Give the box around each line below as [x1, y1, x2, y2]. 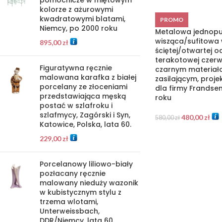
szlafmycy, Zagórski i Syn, [40, 110, 130, 120]
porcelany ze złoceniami [40, 82, 127, 92]
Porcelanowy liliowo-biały [40, 159, 133, 169]
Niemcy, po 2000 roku [40, 23, 117, 33]
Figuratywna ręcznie [40, 63, 112, 73]
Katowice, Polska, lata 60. [40, 119, 131, 129]
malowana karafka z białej [40, 72, 136, 82]
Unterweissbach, [40, 206, 100, 216]
